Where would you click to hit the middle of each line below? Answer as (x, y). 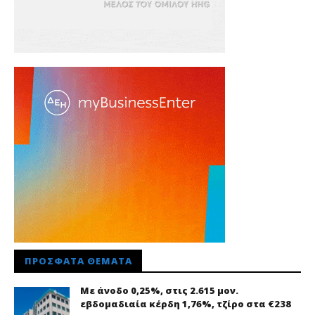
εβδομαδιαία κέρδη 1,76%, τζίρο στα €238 (186, 304)
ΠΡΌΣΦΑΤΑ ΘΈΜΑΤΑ (78, 261)
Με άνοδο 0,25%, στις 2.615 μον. (159, 291)
